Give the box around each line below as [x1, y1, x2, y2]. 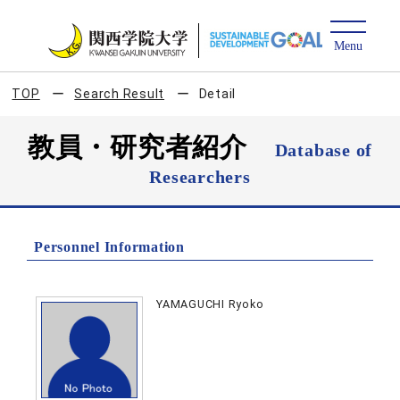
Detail [198, 87, 237, 101]
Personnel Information [34, 239, 185, 254]
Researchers [149, 167, 251, 187]
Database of [274, 140, 373, 160]
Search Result [74, 87, 165, 101]
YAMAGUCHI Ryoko [156, 297, 264, 311]
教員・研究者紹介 [27, 132, 275, 162]
